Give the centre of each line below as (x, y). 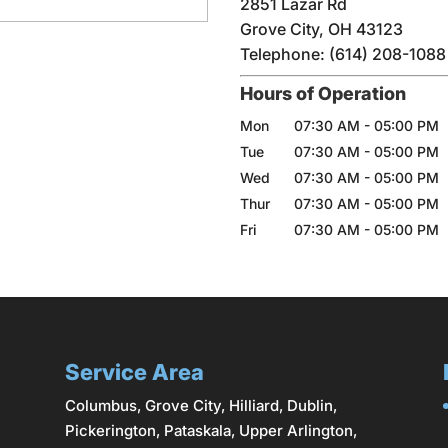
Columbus (100, 406)
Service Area (134, 372)
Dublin (309, 406)
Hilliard (253, 406)
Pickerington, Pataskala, (151, 431)
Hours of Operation (323, 94)
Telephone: (285, 54)
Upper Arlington (295, 431)
